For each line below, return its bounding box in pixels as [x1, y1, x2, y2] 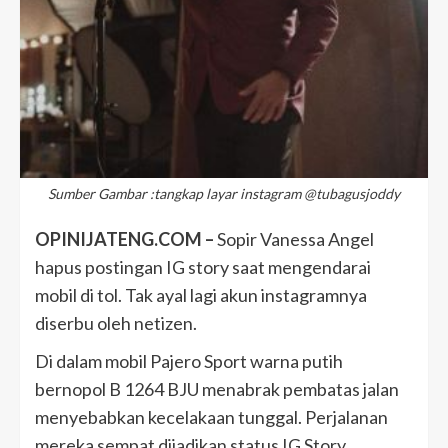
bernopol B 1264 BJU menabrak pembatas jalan [35, 378, 399, 401]
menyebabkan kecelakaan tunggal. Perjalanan [35, 406, 388, 429]
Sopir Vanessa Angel [217, 228, 374, 251]
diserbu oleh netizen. [35, 312, 197, 335]
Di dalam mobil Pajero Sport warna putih [35, 350, 343, 373]
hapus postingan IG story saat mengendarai [35, 256, 371, 279]
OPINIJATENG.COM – [35, 228, 217, 251]
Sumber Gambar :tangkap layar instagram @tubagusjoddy [48, 185, 400, 203]
